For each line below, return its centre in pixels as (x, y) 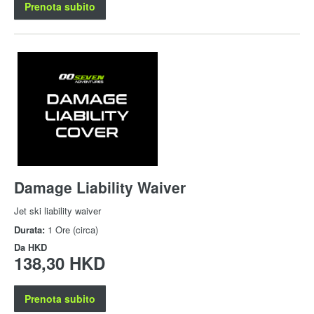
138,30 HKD (60, 262)
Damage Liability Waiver (100, 187)
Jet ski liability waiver (57, 210)
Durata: (31, 229)
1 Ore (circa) (73, 229)
